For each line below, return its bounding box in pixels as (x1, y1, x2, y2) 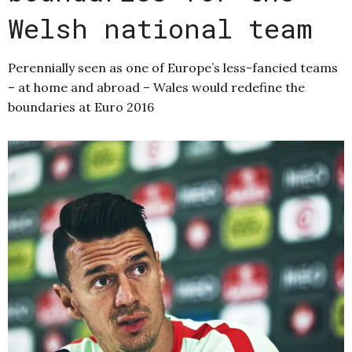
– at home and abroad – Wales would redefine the (8, 79, 305, 96)
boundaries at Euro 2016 (8, 99, 154, 115)
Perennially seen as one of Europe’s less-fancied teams (8, 60, 338, 76)
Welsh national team (8, 10, 313, 46)
